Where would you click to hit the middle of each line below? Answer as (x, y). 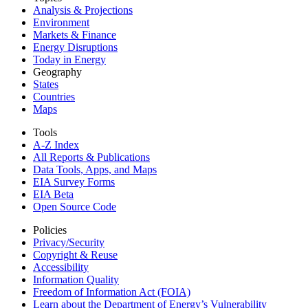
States (46, 84)
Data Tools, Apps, (72, 169)
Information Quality (76, 279)
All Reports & (64, 157)
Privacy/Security (69, 242)
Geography (57, 72)
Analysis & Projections (83, 10)
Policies (50, 230)
